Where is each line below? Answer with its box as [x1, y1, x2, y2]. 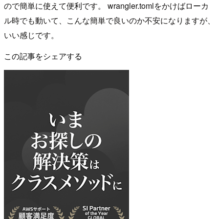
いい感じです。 [4, 29, 59, 41]
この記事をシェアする [4, 50, 82, 62]
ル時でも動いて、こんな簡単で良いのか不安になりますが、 [4, 14, 215, 26]
